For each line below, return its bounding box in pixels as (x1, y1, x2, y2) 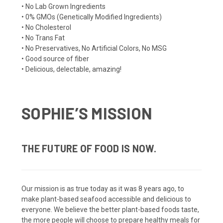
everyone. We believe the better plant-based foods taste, (21, 205, 199, 214)
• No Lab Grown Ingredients (21, 2, 107, 10)
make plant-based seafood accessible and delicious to (21, 195, 191, 203)
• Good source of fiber (21, 54, 89, 63)
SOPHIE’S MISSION (21, 103, 152, 122)
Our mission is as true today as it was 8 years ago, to (21, 184, 184, 193)
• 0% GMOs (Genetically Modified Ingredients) (21, 12, 162, 21)
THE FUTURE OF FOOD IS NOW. (21, 142, 157, 154)
